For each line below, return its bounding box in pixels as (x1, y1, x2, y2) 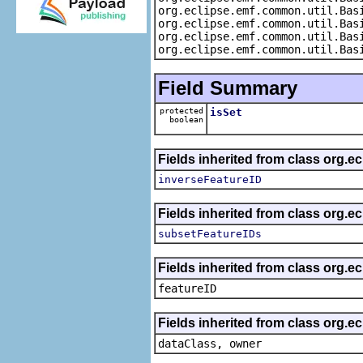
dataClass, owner (158, 336, 262, 350)
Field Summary (158, 76, 297, 99)
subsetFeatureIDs (158, 227, 262, 240)
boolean (164, 114, 203, 124)
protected (160, 105, 203, 115)
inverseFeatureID (158, 173, 262, 186)
